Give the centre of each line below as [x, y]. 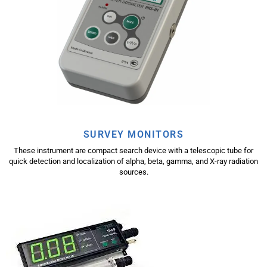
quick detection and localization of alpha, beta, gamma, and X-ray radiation [133, 161]
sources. [133, 172]
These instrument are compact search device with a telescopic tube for [133, 150]
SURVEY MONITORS [133, 134]
